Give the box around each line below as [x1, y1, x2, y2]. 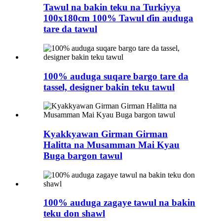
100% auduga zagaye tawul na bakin [43, 197, 195, 208]
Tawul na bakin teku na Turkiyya [43, 2, 181, 13]
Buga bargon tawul [43, 150, 122, 161]
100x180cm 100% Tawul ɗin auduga [43, 13, 193, 24]
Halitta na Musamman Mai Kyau [43, 140, 180, 150]
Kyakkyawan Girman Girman [43, 129, 168, 139]
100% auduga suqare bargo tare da [43, 71, 188, 81]
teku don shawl [43, 208, 105, 219]
